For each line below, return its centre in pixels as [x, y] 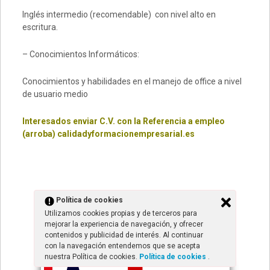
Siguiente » [153, 213]
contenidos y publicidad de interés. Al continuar [124, 235]
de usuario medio [55, 94]
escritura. [40, 27]
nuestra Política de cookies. [92, 257]
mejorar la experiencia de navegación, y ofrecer [124, 224]
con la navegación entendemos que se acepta [122, 246]
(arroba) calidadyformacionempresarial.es [108, 133]
